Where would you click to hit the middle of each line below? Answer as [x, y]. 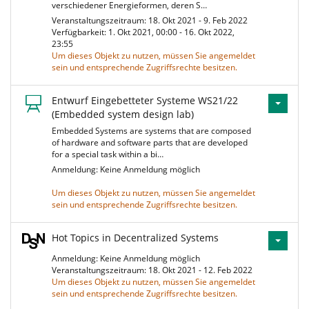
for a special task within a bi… [108, 154]
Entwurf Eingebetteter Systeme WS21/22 [145, 100]
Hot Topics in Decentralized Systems [135, 238]
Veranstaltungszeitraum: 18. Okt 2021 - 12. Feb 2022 [154, 270]
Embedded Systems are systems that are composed [151, 131]
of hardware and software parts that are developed [150, 142]
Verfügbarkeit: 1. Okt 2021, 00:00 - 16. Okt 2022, [143, 32]
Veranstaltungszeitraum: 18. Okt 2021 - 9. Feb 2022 [152, 20]
